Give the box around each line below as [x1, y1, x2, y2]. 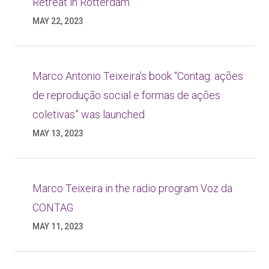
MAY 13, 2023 [32, 128, 83, 138]
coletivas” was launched [32, 108, 145, 121]
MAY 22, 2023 [32, 16, 83, 26]
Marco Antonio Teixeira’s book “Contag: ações [32, 70, 243, 82]
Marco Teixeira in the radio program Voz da [32, 182, 232, 195]
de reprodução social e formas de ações [32, 89, 220, 101]
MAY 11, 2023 [32, 222, 83, 231]
